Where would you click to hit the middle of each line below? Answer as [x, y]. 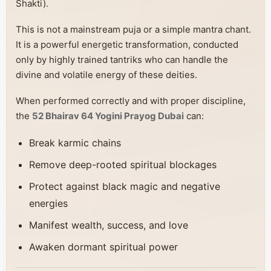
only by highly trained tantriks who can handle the [122, 60]
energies [48, 203]
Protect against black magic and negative [125, 186]
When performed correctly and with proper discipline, [131, 101]
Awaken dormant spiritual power [103, 247]
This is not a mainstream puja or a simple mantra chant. [133, 29]
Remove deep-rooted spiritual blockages [123, 165]
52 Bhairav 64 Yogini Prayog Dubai [108, 116]
